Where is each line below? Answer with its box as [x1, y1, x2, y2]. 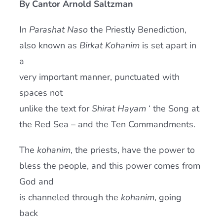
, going [154, 191, 182, 203]
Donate [10, 42, 33, 52]
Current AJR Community [10, 10, 85, 19]
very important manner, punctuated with [19, 71, 180, 83]
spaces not [19, 87, 63, 99]
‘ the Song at [146, 103, 199, 114]
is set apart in [139, 39, 196, 51]
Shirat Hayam [91, 103, 146, 114]
